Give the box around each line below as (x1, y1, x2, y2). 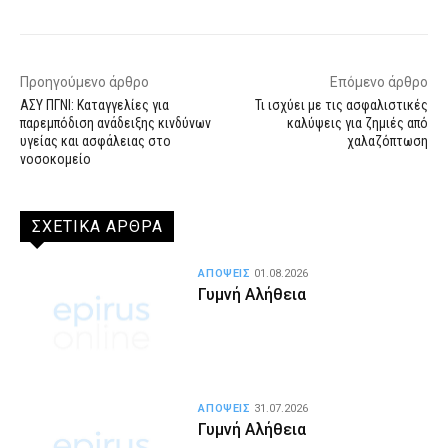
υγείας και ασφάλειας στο (20, 133, 171, 150)
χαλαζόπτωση (346, 133, 428, 150)
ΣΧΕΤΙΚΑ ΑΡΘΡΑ (32, 217, 163, 237)
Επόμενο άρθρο (329, 74, 428, 91)
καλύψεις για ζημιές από (286, 115, 428, 132)
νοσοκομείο (20, 151, 91, 168)
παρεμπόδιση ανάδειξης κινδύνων (20, 115, 211, 132)
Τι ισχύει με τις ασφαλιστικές (254, 97, 428, 114)
